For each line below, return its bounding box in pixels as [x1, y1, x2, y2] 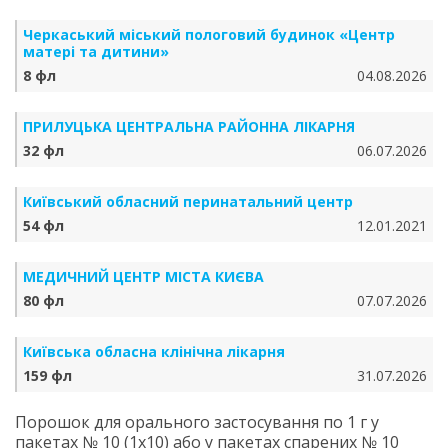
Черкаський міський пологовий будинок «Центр [23, 25, 395, 44]
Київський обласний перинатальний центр [23, 192, 353, 211]
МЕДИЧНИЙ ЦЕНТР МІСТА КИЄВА [23, 267, 264, 286]
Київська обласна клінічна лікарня [23, 342, 285, 361]
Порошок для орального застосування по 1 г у [15, 411, 379, 433]
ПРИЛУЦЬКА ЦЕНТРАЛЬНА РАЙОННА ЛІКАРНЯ [23, 117, 355, 136]
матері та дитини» [23, 42, 169, 61]
